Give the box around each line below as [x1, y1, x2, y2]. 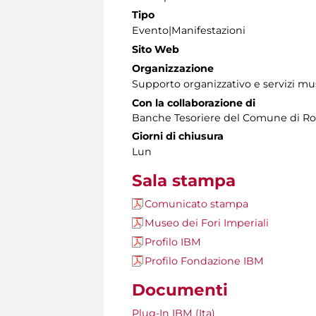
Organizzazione [132, 62, 214, 75]
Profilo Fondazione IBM [145, 255, 264, 268]
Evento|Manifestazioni [132, 24, 245, 37]
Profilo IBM [145, 236, 201, 249]
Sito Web [132, 43, 179, 56]
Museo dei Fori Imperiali [145, 217, 269, 230]
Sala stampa [132, 171, 236, 191]
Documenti [132, 280, 228, 300]
